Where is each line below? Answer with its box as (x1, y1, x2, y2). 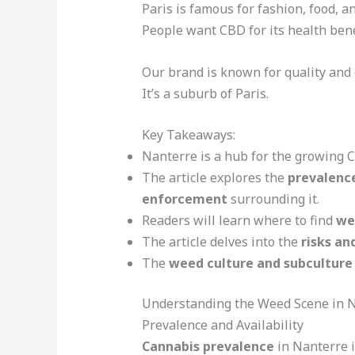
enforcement (141, 190, 227, 208)
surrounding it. (227, 190, 319, 208)
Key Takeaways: (141, 126, 235, 144)
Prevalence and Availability (141, 316, 303, 334)
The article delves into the (141, 233, 301, 251)
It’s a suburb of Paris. (141, 84, 269, 102)
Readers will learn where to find (141, 212, 336, 230)
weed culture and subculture (168, 254, 353, 273)
